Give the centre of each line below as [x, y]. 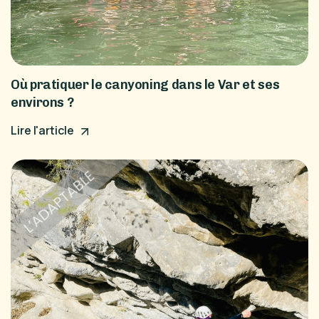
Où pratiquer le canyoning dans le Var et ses [145, 85]
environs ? [42, 103]
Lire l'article [43, 131]
